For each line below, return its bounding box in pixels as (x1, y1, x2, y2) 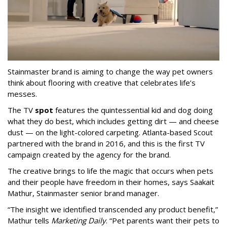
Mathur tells (8, 215, 51, 226)
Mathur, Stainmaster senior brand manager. (8, 188, 159, 199)
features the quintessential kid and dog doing (53, 105, 213, 116)
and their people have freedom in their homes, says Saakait (8, 177, 214, 187)
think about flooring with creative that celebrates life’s (8, 78, 196, 88)
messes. (8, 89, 39, 99)
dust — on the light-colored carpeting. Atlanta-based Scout (8, 127, 213, 138)
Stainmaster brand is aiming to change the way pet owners (8, 66, 213, 77)
